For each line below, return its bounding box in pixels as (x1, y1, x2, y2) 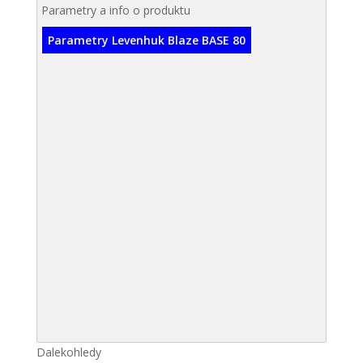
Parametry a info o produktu (41, 2, 190, 18)
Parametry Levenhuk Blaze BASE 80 (47, 32, 246, 48)
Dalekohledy (36, 344, 101, 360)
